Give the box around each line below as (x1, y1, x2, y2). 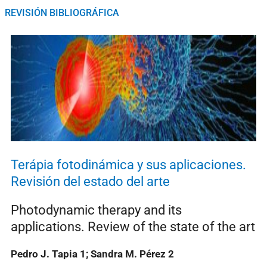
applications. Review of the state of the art (11, 219, 255, 235)
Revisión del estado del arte (11, 174, 170, 190)
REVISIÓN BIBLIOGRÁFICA (5, 7, 119, 19)
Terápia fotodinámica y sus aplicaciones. (11, 157, 246, 173)
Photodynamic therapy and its (11, 203, 182, 218)
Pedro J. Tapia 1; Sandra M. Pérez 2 (11, 248, 174, 260)
